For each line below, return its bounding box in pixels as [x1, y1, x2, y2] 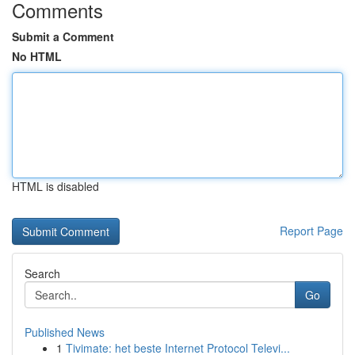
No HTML [12, 48, 62, 64]
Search [25, 265, 60, 281]
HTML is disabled [12, 178, 99, 194]
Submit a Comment [12, 29, 114, 44]
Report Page [280, 223, 343, 239]
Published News [25, 324, 105, 340]
